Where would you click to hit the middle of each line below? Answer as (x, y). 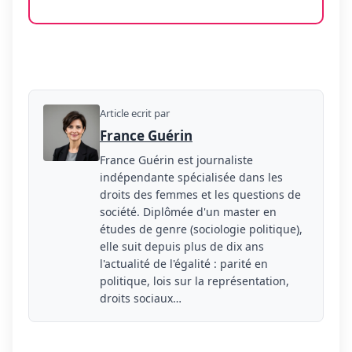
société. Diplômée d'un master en (188, 212)
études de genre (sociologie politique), (201, 229)
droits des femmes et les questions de (200, 195)
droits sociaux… (141, 299)
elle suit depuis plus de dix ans (182, 247)
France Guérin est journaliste (176, 160)
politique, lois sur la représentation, (194, 281)
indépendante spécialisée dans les (191, 178)
